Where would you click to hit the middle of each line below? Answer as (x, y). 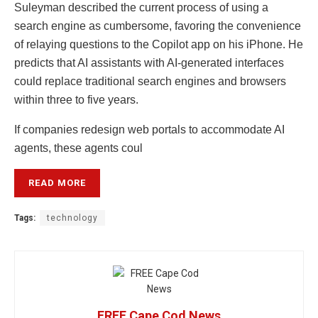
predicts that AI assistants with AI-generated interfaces (149, 63)
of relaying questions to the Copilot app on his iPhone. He (159, 45)
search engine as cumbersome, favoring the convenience (158, 26)
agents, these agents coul (78, 148)
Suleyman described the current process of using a (141, 8)
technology (72, 218)
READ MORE (57, 183)
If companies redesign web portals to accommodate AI (149, 130)
